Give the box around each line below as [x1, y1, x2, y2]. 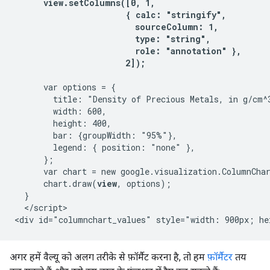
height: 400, [14, 118, 111, 129]
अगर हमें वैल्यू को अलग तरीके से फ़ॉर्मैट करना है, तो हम [10, 251, 207, 263]
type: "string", [14, 33, 210, 45]
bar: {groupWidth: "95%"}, [14, 130, 177, 141]
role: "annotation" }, [14, 45, 241, 57]
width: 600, [14, 105, 107, 117]
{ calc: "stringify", [14, 9, 226, 20]
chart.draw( [14, 178, 97, 189]
